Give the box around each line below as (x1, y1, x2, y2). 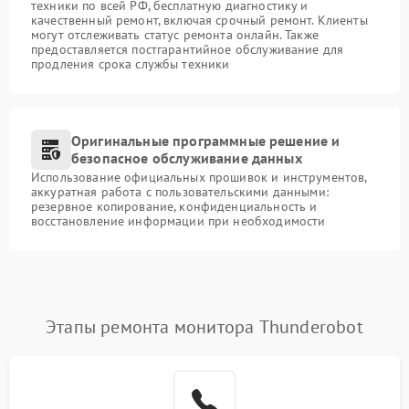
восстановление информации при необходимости (31, 213, 326, 230)
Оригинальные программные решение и (71, 131, 341, 151)
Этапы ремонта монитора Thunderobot (46, 315, 363, 340)
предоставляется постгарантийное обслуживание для (31, 41, 344, 58)
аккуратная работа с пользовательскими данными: (31, 184, 329, 201)
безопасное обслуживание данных (71, 149, 302, 168)
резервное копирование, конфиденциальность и (31, 198, 318, 215)
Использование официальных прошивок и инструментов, (31, 169, 367, 186)
